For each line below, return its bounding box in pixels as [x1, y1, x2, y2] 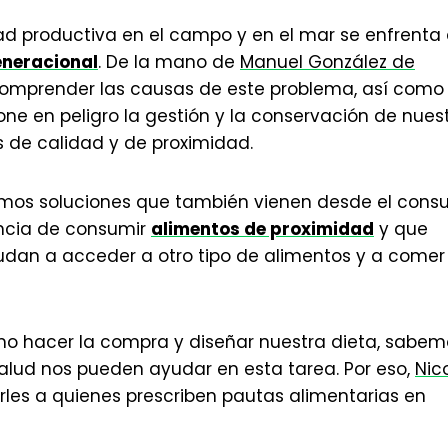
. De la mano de [98, 50, 240, 74]
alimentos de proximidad [151, 217, 374, 241]
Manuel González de [240, 50, 415, 74]
